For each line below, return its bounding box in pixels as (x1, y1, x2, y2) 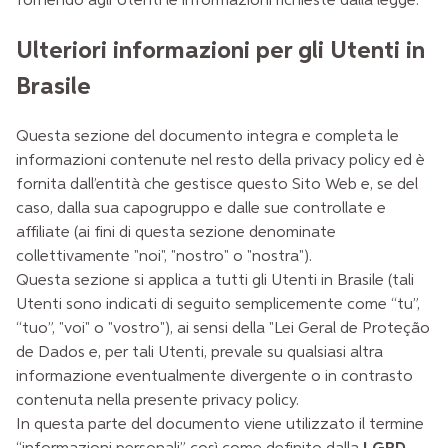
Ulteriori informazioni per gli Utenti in (16, 39, 425, 64)
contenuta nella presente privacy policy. (16, 393, 299, 409)
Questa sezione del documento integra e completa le (16, 129, 399, 145)
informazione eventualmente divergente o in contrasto (16, 369, 413, 385)
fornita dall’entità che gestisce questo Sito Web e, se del (16, 177, 418, 193)
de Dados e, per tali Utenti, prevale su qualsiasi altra (16, 345, 383, 361)
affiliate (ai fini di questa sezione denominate (16, 225, 336, 241)
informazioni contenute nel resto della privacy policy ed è (16, 153, 425, 169)
